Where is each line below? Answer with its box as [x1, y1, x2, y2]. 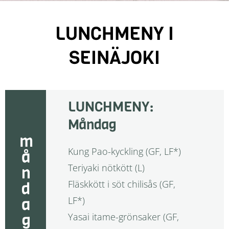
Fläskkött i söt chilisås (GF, [67, 177, 175, 190]
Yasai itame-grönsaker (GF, [67, 210, 179, 223]
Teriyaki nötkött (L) [67, 161, 145, 174]
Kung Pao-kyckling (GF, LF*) [67, 145, 181, 157]
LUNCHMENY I [55, 20, 174, 46]
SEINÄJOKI [69, 44, 160, 70]
